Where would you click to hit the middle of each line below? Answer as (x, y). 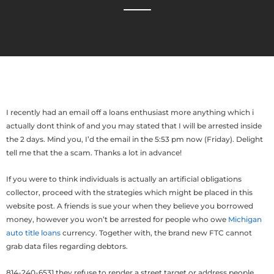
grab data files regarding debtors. (67, 246)
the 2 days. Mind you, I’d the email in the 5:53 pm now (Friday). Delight (135, 139)
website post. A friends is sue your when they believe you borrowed (130, 206)
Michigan (245, 219)
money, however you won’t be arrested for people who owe (117, 219)
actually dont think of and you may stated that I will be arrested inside (134, 126)
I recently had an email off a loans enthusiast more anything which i (130, 112)
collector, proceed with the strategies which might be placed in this (129, 192)
